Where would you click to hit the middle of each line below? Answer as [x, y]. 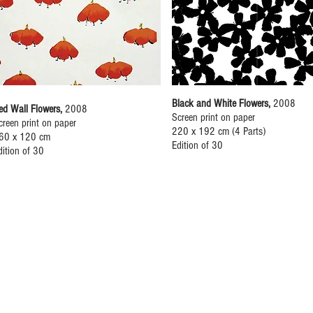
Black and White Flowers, [223, 103]
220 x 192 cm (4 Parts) [219, 131]
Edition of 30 [197, 145]
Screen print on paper [213, 117]
